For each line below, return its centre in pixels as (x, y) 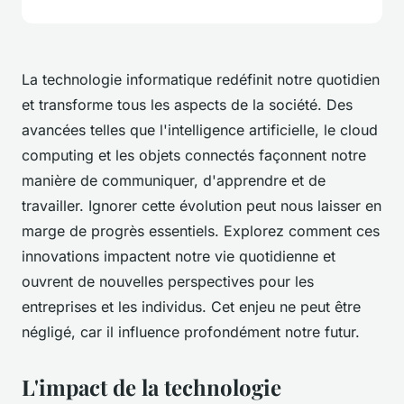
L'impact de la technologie (151, 387)
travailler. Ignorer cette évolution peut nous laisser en (202, 206)
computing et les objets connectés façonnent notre (194, 156)
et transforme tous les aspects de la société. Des (187, 105)
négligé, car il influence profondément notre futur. (191, 332)
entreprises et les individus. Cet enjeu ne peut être (191, 307)
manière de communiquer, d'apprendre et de (174, 181)
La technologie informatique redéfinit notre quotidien (201, 80)
